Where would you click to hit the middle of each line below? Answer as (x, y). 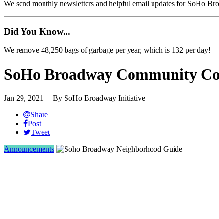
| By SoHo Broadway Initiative (94, 98)
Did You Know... (37, 31)
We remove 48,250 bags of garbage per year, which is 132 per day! (107, 50)
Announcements (29, 149)
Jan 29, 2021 (24, 98)
